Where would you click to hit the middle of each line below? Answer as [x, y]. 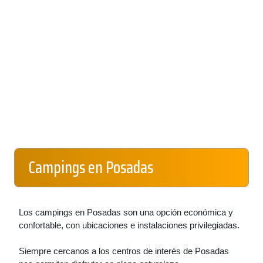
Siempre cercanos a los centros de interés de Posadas [124, 251]
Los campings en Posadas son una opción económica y [126, 212]
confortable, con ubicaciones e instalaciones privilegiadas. [129, 225]
